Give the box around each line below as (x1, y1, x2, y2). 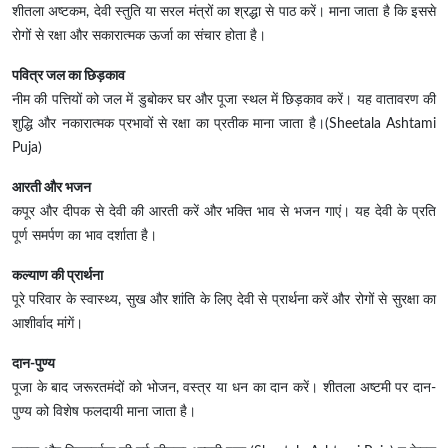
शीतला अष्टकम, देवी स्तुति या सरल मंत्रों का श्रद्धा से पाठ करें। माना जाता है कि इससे (12, 5, 436, 20)
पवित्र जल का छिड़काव (12, 69, 125, 84)
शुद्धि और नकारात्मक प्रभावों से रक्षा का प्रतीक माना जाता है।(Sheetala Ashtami (12, 117, 436, 132)
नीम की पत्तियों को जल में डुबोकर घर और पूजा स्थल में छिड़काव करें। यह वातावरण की (12, 93, 436, 108)
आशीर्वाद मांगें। (12, 317, 83, 332)
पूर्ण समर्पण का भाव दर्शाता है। (12, 229, 157, 244)
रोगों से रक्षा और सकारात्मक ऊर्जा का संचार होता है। (12, 29, 266, 44)
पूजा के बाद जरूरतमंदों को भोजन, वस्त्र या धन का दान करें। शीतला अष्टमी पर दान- (12, 381, 436, 396)
